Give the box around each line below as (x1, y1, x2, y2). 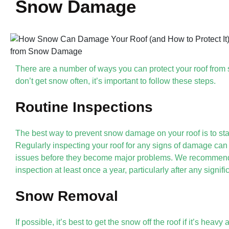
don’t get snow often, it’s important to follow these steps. (15, 76, 216, 85)
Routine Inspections (15, 99, 153, 115)
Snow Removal (15, 188, 118, 204)
